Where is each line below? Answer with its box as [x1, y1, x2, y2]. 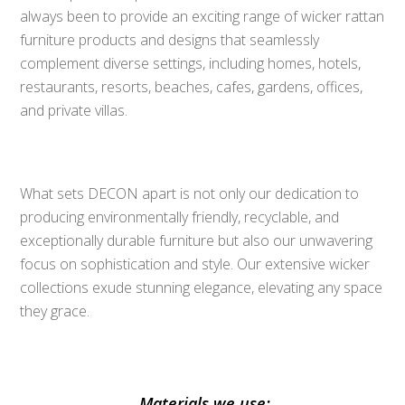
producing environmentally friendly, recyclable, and [20, 207, 340, 227]
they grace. [20, 301, 90, 321]
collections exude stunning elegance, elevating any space [20, 278, 383, 297]
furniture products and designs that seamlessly [20, 30, 320, 50]
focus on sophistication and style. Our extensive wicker [20, 254, 371, 274]
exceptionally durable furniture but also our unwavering [20, 231, 373, 250]
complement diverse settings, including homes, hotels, [20, 53, 362, 73]
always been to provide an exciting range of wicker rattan [20, 6, 385, 26]
